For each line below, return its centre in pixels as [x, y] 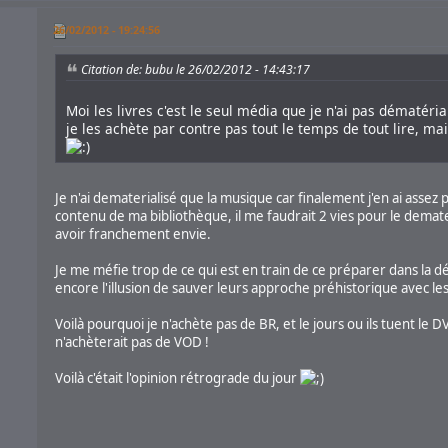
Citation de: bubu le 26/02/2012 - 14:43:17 [195, 70]
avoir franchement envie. [132, 233]
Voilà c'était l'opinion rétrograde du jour [177, 377]
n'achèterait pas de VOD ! [131, 341]
